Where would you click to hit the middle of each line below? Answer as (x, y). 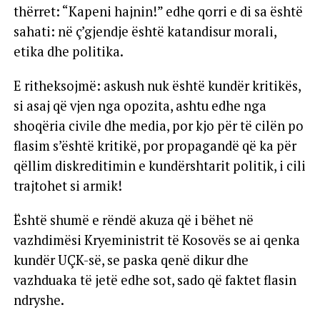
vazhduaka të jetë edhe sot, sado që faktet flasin (155, 280)
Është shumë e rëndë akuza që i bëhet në (133, 220)
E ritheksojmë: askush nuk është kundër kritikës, (157, 85)
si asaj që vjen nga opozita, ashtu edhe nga (140, 105)
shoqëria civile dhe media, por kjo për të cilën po (158, 125)
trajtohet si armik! (67, 185)
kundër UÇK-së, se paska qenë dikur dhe (131, 260)
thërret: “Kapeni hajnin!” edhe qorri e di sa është (158, 11)
